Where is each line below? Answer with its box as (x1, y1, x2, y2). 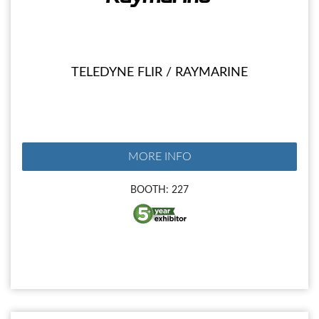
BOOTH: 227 (130, 184, 189, 196)
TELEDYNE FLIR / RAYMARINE (71, 66, 248, 80)
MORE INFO (127, 151, 192, 163)
